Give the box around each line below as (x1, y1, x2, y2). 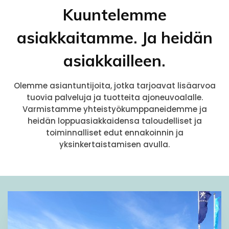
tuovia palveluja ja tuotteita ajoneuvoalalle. (26, 92, 203, 103)
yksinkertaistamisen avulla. (59, 139, 170, 150)
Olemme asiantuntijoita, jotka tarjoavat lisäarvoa (13, 80, 216, 91)
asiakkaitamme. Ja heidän (16, 28, 213, 48)
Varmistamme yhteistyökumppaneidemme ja (22, 104, 207, 115)
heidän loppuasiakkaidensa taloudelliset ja (27, 116, 202, 127)
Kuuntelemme (62, 5, 167, 25)
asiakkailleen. (63, 51, 166, 71)
